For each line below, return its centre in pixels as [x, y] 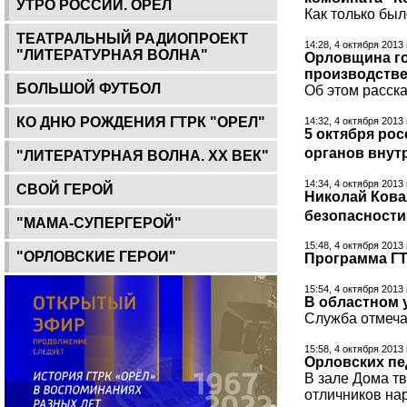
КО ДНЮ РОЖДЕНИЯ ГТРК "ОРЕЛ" [141, 122]
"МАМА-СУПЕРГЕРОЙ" [99, 223]
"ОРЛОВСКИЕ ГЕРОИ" [96, 256]
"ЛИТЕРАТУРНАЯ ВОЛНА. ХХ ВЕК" [143, 155]
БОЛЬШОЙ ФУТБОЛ [89, 88]
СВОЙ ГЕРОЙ [65, 189]
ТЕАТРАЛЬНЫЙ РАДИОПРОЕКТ [132, 38]
